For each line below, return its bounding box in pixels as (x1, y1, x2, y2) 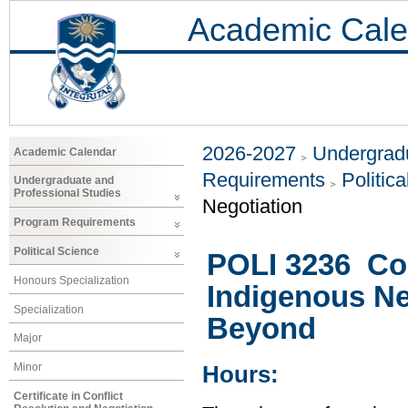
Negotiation (202, 196, 302, 218)
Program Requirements (14, 216, 136, 229)
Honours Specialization (14, 273, 129, 287)
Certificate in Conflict (14, 389, 123, 403)
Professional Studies (14, 187, 121, 200)
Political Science (14, 244, 99, 258)
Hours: (202, 362, 279, 388)
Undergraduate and (14, 174, 114, 188)
